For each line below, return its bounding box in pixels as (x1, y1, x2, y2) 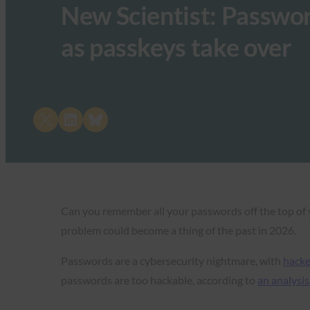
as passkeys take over (61, 32, 292, 62)
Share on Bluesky (86, 108, 144, 129)
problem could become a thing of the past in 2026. (61, 224, 296, 237)
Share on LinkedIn (62, 108, 123, 129)
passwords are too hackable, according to (61, 273, 257, 286)
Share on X (37, 108, 47, 129)
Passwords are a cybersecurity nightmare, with (61, 254, 283, 267)
